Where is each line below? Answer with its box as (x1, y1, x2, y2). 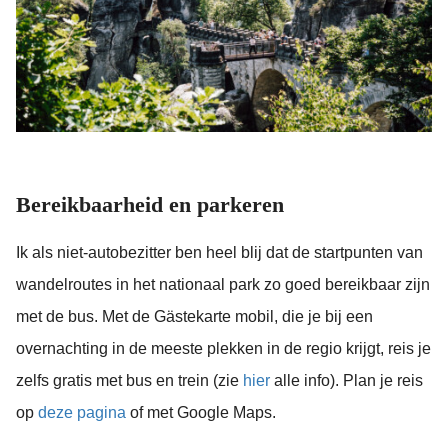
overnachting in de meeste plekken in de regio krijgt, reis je (16, 339, 431, 357)
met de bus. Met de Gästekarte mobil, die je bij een (16, 307, 373, 325)
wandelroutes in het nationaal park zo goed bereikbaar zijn (16, 275, 430, 293)
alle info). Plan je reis (270, 371, 423, 389)
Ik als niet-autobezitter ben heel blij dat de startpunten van (16, 243, 423, 261)
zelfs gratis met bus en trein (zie (16, 371, 243, 389)
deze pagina (38, 403, 126, 421)
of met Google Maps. (126, 403, 276, 421)
